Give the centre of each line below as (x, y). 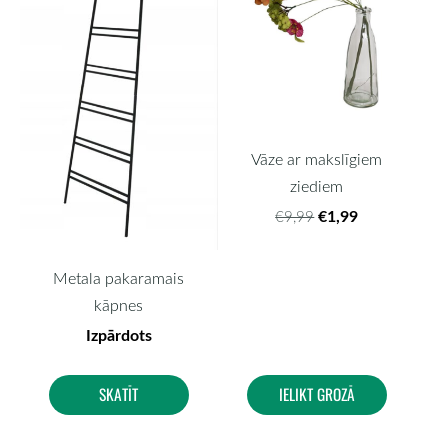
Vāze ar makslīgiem (317, 159)
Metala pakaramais (119, 278)
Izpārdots (118, 335)
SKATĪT (119, 394)
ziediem (317, 186)
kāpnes (119, 305)
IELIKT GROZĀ (316, 394)
